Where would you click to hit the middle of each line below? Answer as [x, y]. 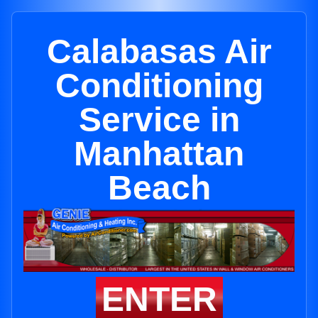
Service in [159, 120]
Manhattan [159, 154]
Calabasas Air [159, 51]
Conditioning [159, 86]
